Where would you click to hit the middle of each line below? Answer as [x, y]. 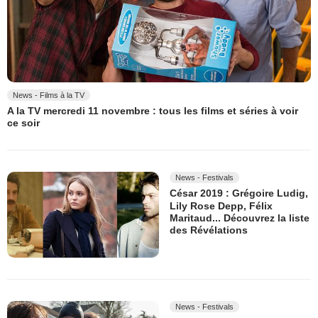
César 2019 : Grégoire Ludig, [239, 193]
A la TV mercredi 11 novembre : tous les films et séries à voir [153, 111]
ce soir [23, 123]
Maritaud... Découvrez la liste [240, 218]
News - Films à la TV [49, 95]
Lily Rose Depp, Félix [221, 206]
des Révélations [209, 230]
